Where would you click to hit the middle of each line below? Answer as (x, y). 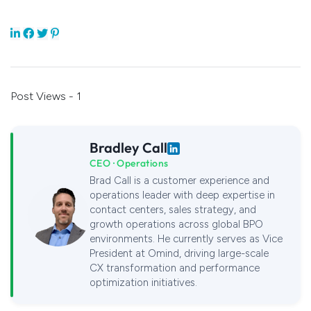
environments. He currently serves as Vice (186, 239)
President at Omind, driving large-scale (179, 254)
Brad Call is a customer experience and (179, 181)
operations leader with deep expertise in (182, 195)
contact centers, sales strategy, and (173, 210)
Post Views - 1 (46, 96)
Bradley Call (128, 148)
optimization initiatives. (143, 283)
